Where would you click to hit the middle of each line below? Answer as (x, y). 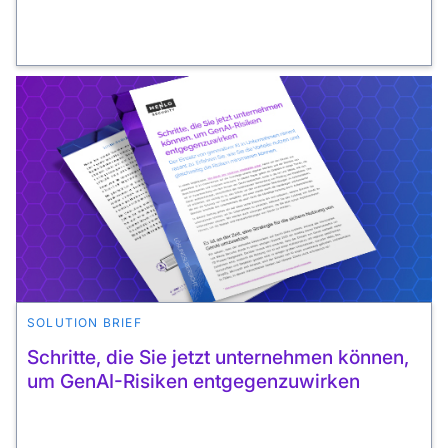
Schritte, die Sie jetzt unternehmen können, (218, 356)
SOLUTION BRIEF (84, 322)
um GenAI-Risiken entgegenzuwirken (193, 380)
